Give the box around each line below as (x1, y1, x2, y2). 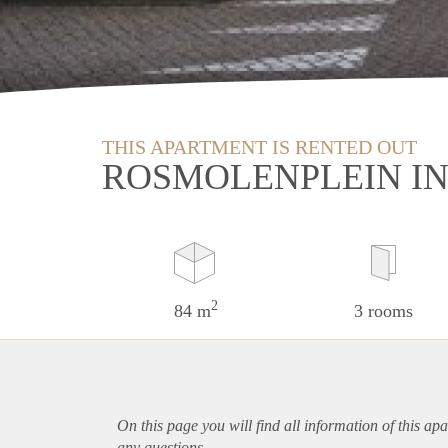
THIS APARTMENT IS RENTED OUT (102, 135, 417, 158)
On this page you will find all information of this (117, 416, 424, 434)
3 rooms (353, 300, 413, 321)
